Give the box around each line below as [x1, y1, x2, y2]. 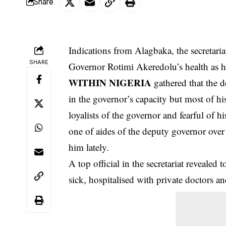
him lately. [69, 140, 109, 153]
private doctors [156, 173, 214, 186]
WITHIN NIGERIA [69, 75, 152, 89]
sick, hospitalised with [69, 173, 157, 186]
